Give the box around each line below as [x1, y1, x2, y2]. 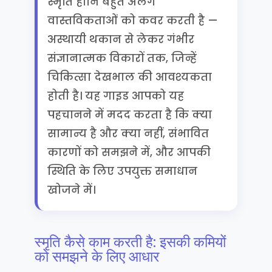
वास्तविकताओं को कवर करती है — [47, 13, 218, 28]
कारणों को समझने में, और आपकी [47, 145, 211, 160]
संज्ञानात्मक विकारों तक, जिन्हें [47, 51, 197, 66]
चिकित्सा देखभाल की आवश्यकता [47, 70, 212, 84]
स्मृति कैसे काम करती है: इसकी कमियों [34, 233, 226, 251]
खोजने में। [47, 183, 95, 197]
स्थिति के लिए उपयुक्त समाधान [47, 164, 197, 178]
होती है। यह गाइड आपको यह [47, 89, 184, 103]
